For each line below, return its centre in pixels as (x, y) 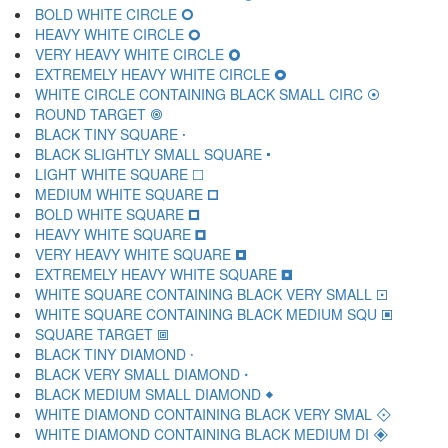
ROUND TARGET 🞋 (99, 114)
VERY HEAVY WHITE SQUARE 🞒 (141, 254)
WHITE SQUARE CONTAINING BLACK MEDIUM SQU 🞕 (214, 314)
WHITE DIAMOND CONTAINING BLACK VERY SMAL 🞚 (213, 414)
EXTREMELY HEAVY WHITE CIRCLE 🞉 (161, 74)
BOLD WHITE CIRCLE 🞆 (114, 14)
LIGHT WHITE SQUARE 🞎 (119, 174)
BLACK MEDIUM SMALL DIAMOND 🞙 (154, 394)
